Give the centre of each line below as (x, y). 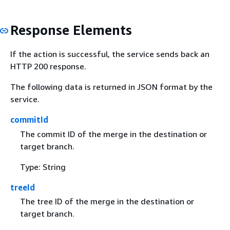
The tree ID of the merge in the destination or (107, 201)
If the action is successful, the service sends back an (110, 54)
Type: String (43, 167)
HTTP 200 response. (48, 66)
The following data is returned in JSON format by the (111, 87)
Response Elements (71, 30)
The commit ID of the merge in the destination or (113, 134)
